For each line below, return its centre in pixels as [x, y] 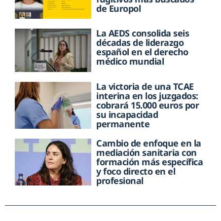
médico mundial [130, 61]
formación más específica [150, 162]
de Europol [119, 9]
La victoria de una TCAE [145, 86]
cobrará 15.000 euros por [148, 105]
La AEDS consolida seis [143, 33]
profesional [120, 180]
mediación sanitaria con [147, 152]
